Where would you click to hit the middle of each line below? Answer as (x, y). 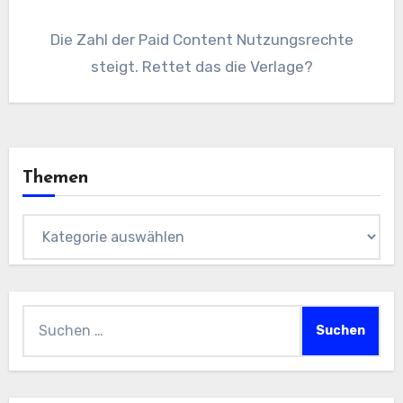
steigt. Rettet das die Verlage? (201, 67)
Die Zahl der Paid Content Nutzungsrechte (201, 40)
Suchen (47, 317)
